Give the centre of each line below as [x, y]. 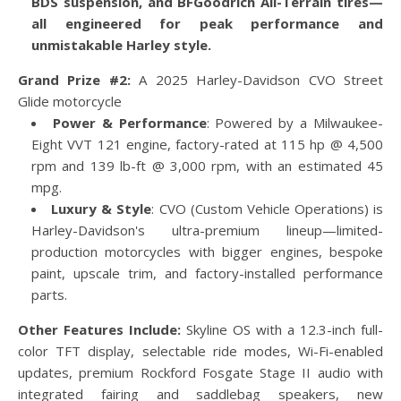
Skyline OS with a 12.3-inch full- [282, 329]
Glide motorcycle [70, 101]
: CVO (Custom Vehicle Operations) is [267, 209]
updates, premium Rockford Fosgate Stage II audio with [200, 372]
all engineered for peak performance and [207, 23]
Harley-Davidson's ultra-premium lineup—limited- [207, 230]
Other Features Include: [99, 329]
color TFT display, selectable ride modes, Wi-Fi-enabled [200, 351]
